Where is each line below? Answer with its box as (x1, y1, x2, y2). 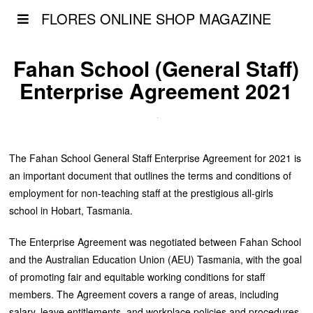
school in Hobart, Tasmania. (9, 203, 133, 217)
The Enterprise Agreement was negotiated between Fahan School (9, 234, 302, 249)
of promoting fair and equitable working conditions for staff (9, 269, 265, 284)
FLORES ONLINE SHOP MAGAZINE (41, 8, 272, 29)
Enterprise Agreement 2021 (20, 75, 293, 105)
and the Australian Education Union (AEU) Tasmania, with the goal (9, 252, 303, 266)
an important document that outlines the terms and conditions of (9, 168, 292, 182)
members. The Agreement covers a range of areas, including (9, 286, 279, 301)
